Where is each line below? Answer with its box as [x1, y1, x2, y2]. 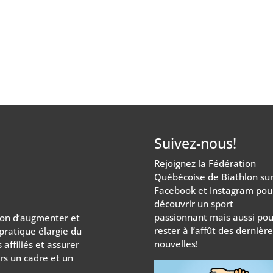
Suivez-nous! [154, 133, 237, 154]
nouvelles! [154, 238, 199, 250]
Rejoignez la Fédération [154, 157, 257, 170]
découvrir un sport [154, 197, 234, 210]
